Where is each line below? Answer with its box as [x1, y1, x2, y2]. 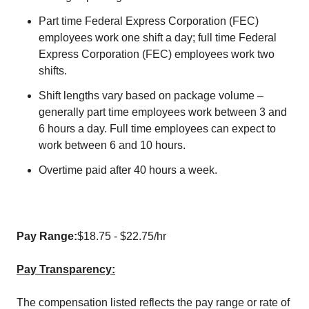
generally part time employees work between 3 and [39, 106, 287, 118]
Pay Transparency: [17, 263, 115, 275]
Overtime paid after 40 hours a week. [39, 164, 217, 176]
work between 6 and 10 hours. [39, 139, 186, 151]
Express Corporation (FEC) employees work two [39, 48, 275, 60]
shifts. [39, 65, 67, 77]
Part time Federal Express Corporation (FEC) [39, 15, 259, 27]
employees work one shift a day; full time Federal [39, 32, 277, 43]
